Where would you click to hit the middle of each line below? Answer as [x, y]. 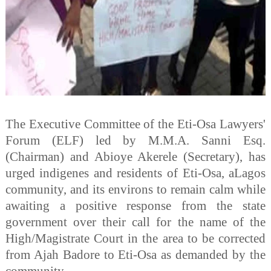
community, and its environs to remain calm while [135, 189]
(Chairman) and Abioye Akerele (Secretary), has [135, 157]
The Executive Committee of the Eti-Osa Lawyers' [135, 124]
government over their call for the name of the [135, 222]
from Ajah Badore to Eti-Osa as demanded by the [135, 255]
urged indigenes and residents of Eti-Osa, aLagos [135, 173]
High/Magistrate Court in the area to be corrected [135, 238]
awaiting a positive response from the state [135, 206]
